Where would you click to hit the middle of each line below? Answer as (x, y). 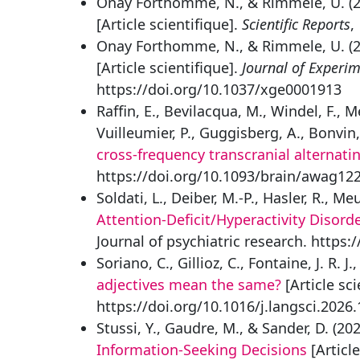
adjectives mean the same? (189, 284)
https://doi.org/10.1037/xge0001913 (219, 89)
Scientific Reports (296, 24)
